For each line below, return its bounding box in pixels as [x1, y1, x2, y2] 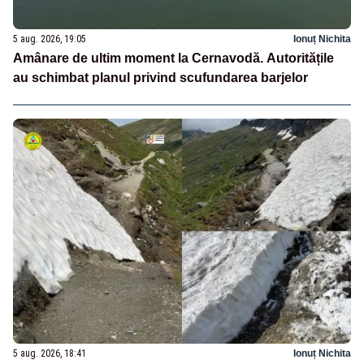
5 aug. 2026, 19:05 [13, 33, 86, 45]
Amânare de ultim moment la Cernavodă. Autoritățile [13, 51, 334, 66]
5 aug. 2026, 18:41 [13, 347, 86, 359]
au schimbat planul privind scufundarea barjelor [13, 71, 308, 85]
